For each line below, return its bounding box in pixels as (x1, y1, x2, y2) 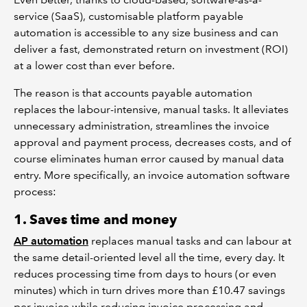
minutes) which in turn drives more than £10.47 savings (14, 283, 285, 297)
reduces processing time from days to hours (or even (14, 267, 276, 280)
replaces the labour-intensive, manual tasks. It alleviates (14, 102, 288, 116)
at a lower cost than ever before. (14, 58, 175, 72)
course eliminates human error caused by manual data (14, 151, 284, 165)
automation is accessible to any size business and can (14, 25, 278, 39)
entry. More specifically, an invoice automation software (14, 168, 290, 182)
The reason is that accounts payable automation (14, 86, 252, 99)
